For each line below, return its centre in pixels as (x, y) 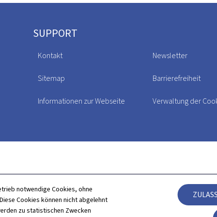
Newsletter (170, 55)
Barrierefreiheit (177, 78)
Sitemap (51, 78)
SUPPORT (55, 33)
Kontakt (50, 55)
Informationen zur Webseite (81, 101)
